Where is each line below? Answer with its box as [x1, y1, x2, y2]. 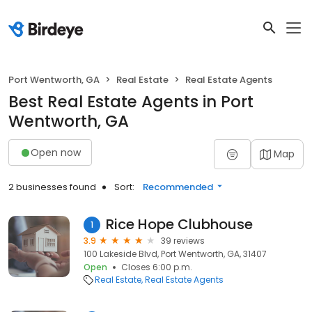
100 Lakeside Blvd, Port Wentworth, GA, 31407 [84, 248, 267, 260]
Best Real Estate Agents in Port [8, 91, 253, 113]
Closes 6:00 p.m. [121, 261, 192, 273]
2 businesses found [8, 180, 96, 194]
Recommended [143, 180, 213, 194]
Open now [31, 145, 81, 159]
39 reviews [161, 235, 205, 247]
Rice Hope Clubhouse [106, 214, 253, 234]
